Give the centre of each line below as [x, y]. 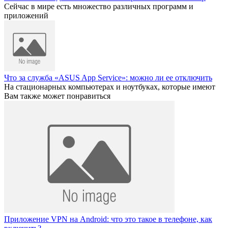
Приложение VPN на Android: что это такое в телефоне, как [108, 219]
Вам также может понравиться [57, 96]
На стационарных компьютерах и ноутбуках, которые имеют [110, 87]
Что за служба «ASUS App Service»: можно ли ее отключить [108, 78]
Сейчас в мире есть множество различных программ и [99, 7]
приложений [26, 16]
